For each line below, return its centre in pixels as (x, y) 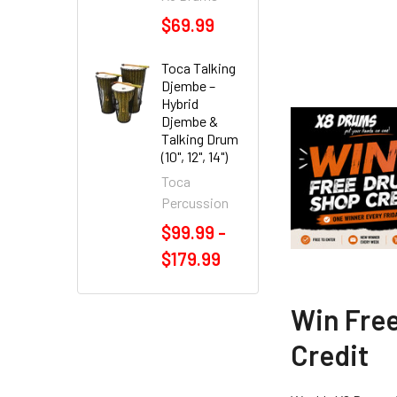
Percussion (195, 202)
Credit (330, 355)
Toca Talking (198, 68)
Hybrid (180, 103)
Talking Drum (200, 139)
